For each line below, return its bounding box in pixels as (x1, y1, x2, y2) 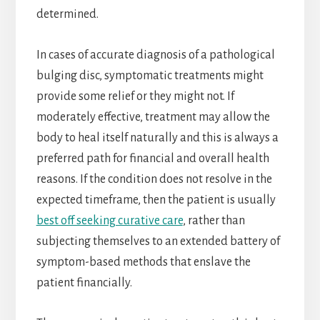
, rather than (182, 214, 245, 228)
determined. (36, 8, 99, 21)
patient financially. (36, 276, 132, 290)
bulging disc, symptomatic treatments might (36, 69, 264, 83)
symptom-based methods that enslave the (36, 256, 251, 269)
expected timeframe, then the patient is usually (36, 194, 276, 207)
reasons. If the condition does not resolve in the (36, 173, 272, 186)
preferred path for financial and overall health (36, 152, 269, 166)
